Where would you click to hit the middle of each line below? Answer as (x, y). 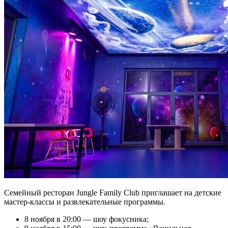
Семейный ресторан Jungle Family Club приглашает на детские (113, 193)
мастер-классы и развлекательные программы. (85, 202)
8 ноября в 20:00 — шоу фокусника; (87, 219)
